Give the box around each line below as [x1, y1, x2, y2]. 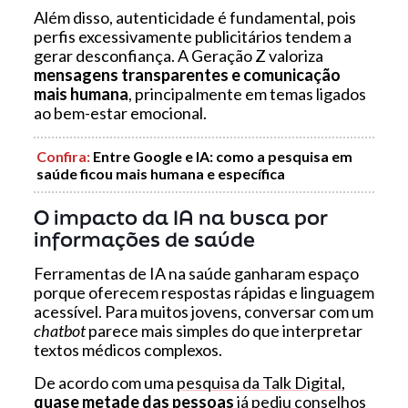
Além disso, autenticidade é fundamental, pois [33, 6, 356, 27]
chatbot [33, 320, 86, 341]
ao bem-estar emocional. [33, 102, 207, 123]
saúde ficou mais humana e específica [36, 164, 285, 182]
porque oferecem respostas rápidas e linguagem [33, 281, 374, 302]
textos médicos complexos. [33, 339, 222, 360]
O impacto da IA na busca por [33, 203, 328, 230]
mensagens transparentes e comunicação [33, 64, 341, 85]
